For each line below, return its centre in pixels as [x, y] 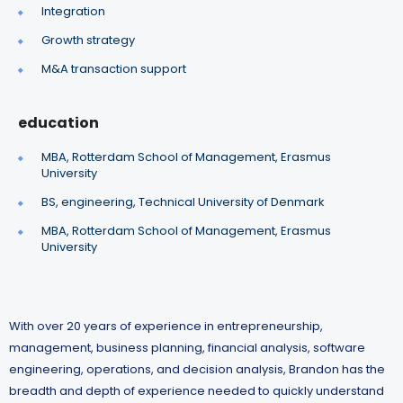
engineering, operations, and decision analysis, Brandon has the [197, 370]
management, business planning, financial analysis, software [187, 348]
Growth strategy [88, 40]
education [58, 123]
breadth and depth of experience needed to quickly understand [197, 391]
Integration [73, 12]
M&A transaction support [114, 69]
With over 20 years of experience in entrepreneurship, [166, 327]
